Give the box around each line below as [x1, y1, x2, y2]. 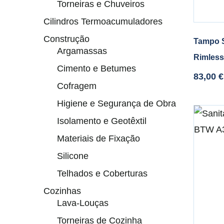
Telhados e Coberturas [57, 168, 147, 178]
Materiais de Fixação [57, 133, 140, 143]
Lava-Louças [57, 198, 108, 208]
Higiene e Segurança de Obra [57, 98, 176, 108]
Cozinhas [43, 186, 81, 196]
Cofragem [57, 81, 96, 91]
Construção [43, 34, 89, 44]
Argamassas [57, 46, 107, 56]
